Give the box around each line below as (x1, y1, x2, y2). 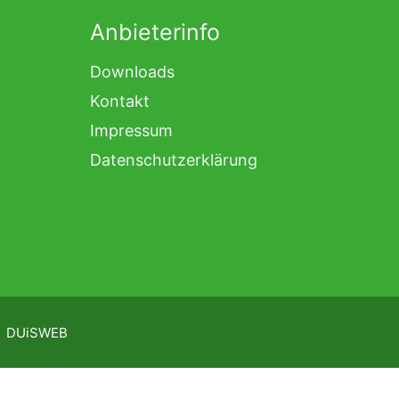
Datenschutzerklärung (90, 150, 257, 169)
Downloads (90, 61, 175, 81)
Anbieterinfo (90, 18, 220, 45)
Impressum (90, 120, 173, 140)
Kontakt (90, 91, 150, 110)
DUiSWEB (6, 323, 68, 341)
